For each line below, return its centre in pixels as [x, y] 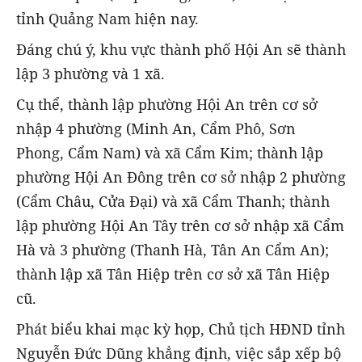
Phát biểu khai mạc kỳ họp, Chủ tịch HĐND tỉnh [181, 329]
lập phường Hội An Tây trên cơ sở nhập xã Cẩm [180, 226]
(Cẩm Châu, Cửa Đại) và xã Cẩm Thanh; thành [173, 202]
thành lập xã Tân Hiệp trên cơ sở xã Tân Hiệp [173, 274]
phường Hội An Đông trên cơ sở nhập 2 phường [181, 177]
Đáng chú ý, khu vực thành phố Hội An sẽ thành [181, 50]
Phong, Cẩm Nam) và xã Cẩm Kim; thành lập [170, 153]
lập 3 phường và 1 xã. [90, 74]
